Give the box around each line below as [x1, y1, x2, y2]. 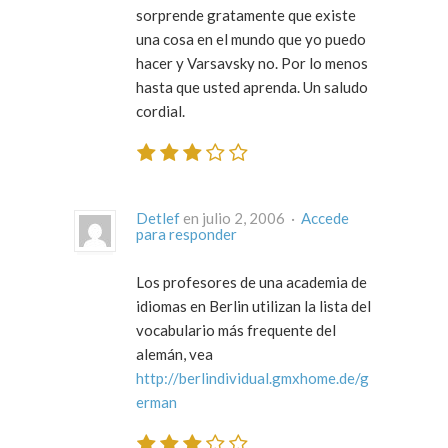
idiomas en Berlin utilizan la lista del [136, 297, 371, 316]
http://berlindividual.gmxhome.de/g [136, 369, 369, 388]
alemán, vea [136, 345, 213, 364]
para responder [136, 225, 237, 244]
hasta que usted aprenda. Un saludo [136, 77, 368, 96]
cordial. [136, 101, 185, 120]
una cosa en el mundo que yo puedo [136, 29, 366, 48]
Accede [301, 209, 349, 228]
